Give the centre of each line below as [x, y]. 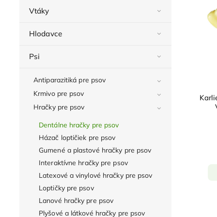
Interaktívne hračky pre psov [83, 163]
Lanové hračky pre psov [76, 200]
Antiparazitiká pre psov [70, 80]
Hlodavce [46, 33]
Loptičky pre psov [66, 188]
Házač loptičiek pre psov [77, 137]
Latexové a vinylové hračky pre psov [96, 175]
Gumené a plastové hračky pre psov [95, 150]
